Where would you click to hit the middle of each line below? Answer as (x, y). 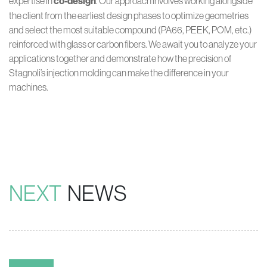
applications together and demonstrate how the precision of (120, 59)
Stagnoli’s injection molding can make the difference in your (119, 73)
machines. (29, 87)
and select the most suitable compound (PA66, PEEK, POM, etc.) (131, 30)
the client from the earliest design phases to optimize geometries (129, 16)
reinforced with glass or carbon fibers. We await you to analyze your (133, 44)
